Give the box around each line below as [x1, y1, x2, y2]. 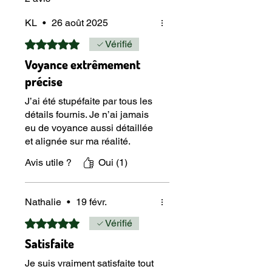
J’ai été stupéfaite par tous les [25, 95, 152, 107]
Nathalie [25, 195, 61, 208]
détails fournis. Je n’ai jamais [25, 108, 149, 120]
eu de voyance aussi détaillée [25, 121, 153, 134]
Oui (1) [98, 156, 127, 168]
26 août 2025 [52, 16, 108, 29]
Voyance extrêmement [25, 56, 140, 72]
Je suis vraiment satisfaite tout [25, 257, 154, 269]
